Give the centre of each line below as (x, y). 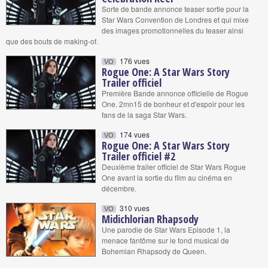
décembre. (119, 188)
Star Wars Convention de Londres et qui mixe (175, 19)
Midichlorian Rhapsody (150, 219)
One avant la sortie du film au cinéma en (167, 177)
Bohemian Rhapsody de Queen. (154, 251)
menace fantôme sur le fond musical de (165, 240)
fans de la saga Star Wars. (144, 115)
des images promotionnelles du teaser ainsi (173, 30)
